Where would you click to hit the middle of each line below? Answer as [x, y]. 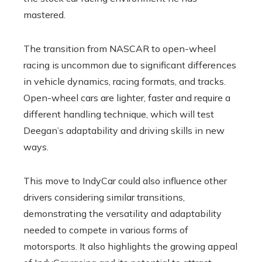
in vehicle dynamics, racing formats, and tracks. [125, 81]
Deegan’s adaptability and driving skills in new [124, 130]
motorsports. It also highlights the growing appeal [130, 246]
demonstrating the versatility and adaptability [123, 213]
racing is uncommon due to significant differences [130, 65]
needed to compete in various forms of [106, 230]
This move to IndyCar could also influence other [125, 180]
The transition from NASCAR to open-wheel [120, 48]
